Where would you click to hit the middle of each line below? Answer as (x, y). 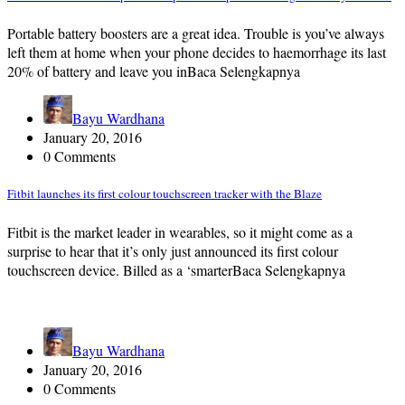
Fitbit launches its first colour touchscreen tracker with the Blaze (165, 194)
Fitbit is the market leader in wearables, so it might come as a (180, 231)
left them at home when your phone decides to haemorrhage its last (197, 52)
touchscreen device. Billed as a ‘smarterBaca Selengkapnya (176, 269)
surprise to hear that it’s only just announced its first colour (173, 250)
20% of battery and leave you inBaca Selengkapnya (154, 71)
